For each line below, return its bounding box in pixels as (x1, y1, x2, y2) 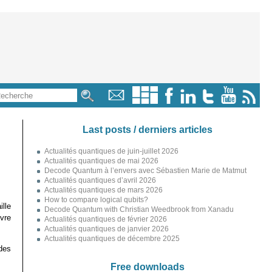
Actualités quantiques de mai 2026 (44, 157, 158, 165)
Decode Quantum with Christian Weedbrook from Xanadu (44, 206, 234, 213)
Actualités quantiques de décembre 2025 (44, 235, 180, 242)
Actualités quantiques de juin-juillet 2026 (44, 148, 178, 155)
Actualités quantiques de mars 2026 (44, 186, 163, 194)
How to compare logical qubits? (44, 196, 148, 203)
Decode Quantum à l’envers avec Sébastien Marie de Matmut (44, 167, 246, 174)
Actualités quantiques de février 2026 (44, 216, 167, 223)
